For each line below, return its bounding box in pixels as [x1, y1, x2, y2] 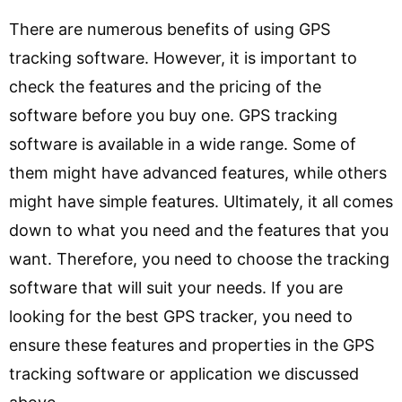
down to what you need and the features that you [9, 221, 389, 240]
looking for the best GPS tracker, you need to [9, 307, 353, 326]
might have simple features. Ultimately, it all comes [9, 192, 393, 211]
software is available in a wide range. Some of [9, 135, 356, 153]
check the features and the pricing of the [9, 77, 321, 96]
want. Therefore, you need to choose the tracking [9, 249, 389, 268]
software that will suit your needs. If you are [9, 278, 343, 297]
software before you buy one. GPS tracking [9, 106, 337, 125]
